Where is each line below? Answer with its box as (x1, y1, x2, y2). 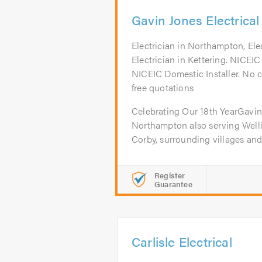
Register (154, 170, 185, 181)
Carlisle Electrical (132, 232, 232, 250)
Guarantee (154, 178, 192, 189)
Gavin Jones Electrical (132, 11, 260, 29)
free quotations (132, 81, 194, 94)
